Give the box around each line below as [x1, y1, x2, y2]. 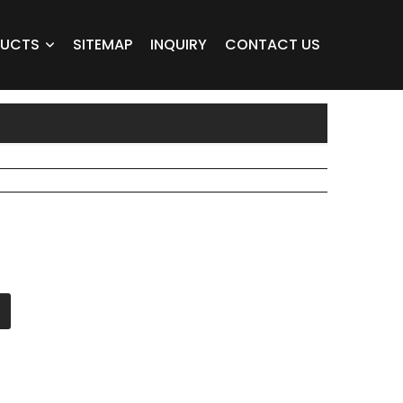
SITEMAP [73, 33, 132, 55]
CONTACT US [225, 33, 320, 55]
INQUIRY [150, 33, 207, 55]
